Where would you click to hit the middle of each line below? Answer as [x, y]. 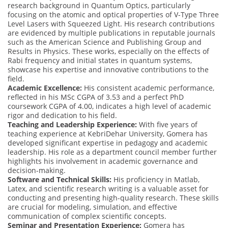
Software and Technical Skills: [60, 180]
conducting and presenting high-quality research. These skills [113, 198]
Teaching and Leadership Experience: [72, 125]
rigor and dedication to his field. [62, 116]
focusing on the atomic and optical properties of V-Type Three [113, 15]
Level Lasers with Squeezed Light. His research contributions [111, 24]
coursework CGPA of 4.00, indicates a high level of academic [109, 106]
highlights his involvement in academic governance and [103, 161]
